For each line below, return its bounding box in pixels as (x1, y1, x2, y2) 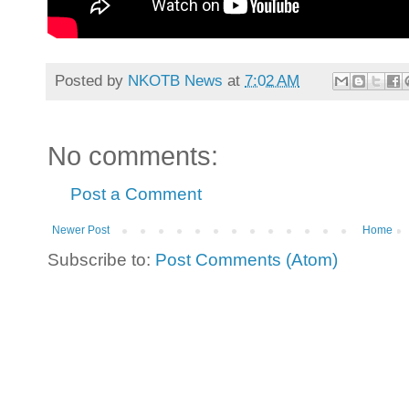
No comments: (47, 142, 218, 172)
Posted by (55, 70, 128, 89)
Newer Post (52, 224, 110, 237)
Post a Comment (70, 184, 202, 204)
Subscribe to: (47, 250, 155, 270)
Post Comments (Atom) (155, 250, 338, 270)
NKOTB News (128, 70, 223, 89)
